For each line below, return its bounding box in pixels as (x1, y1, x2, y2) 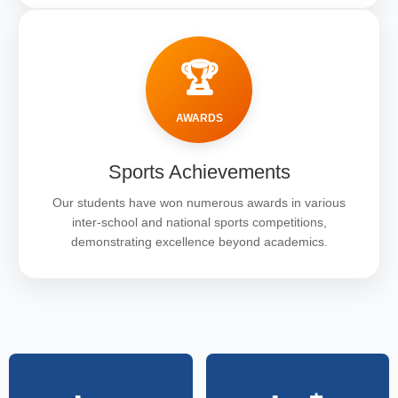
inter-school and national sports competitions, (71, 214, 327, 229)
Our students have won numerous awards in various (52, 195, 346, 210)
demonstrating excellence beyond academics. (70, 234, 328, 249)
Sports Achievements (107, 160, 291, 183)
